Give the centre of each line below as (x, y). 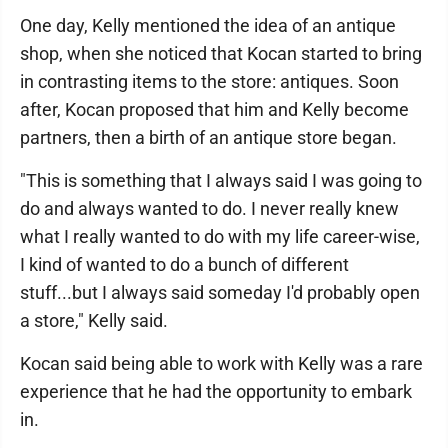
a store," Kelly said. (94, 320)
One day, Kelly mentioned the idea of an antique (208, 25)
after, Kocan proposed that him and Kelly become (214, 109)
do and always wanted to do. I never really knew (209, 208)
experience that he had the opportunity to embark (216, 391)
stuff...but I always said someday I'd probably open (220, 292)
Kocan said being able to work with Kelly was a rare (221, 363)
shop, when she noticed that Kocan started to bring (221, 53)
